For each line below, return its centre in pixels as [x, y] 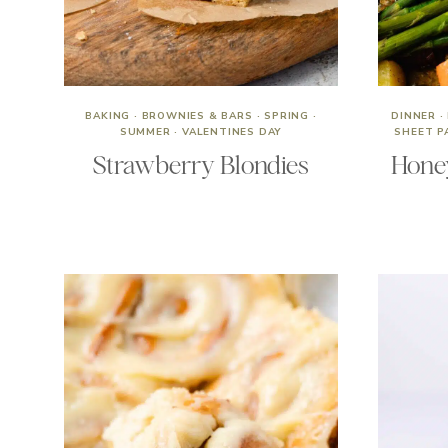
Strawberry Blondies [201, 165]
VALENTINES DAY [232, 132]
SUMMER [145, 132]
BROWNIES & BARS [197, 116]
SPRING [286, 116]
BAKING [108, 116]
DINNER [414, 116]
